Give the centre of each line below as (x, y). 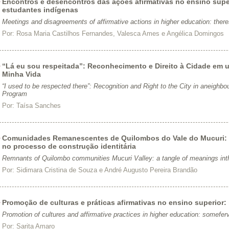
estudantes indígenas (40, 10)
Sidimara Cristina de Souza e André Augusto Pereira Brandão (107, 170)
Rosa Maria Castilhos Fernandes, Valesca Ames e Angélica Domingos (120, 33)
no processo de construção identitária (69, 146)
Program (14, 94)
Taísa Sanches (38, 106)
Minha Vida (21, 74)
